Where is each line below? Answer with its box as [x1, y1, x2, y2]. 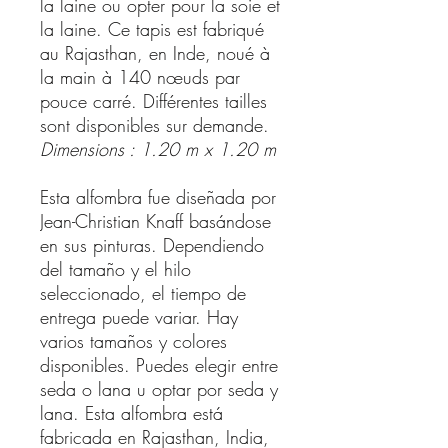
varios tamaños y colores [40, 328, 227, 353]
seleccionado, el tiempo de [40, 280, 246, 305]
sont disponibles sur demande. [40, 112, 269, 137]
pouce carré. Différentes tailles [40, 88, 267, 113]
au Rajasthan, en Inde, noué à [40, 40, 270, 65]
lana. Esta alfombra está [40, 400, 223, 425]
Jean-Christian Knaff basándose [40, 208, 271, 233]
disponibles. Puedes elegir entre [40, 352, 278, 377]
